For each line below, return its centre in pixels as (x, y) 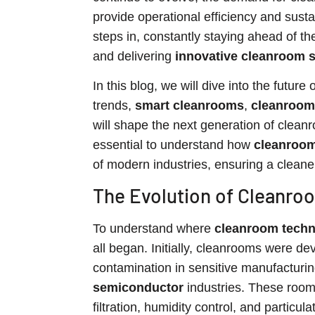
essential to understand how (173, 145)
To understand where (154, 229)
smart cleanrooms (189, 106)
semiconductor (138, 288)
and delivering (134, 56)
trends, (114, 106)
